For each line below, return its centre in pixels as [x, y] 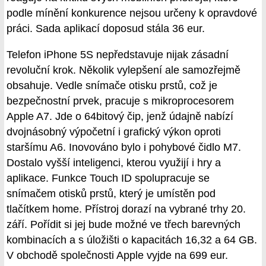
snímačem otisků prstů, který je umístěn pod [111, 193]
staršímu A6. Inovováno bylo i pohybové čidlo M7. [124, 147]
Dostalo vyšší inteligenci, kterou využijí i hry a [114, 162]
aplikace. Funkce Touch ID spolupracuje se [108, 178]
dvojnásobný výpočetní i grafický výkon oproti [114, 132]
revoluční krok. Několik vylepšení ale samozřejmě [123, 70]
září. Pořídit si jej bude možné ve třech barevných [123, 224]
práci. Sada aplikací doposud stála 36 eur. [106, 29]
